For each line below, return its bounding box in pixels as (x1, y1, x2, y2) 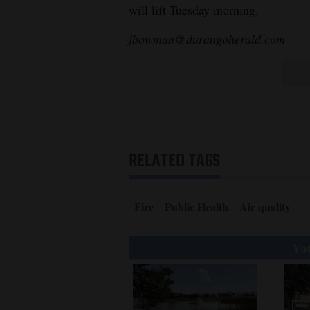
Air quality (239, 198, 291, 215)
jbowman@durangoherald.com (129, 30, 285, 47)
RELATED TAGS (129, 146, 220, 176)
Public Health (165, 198, 228, 215)
